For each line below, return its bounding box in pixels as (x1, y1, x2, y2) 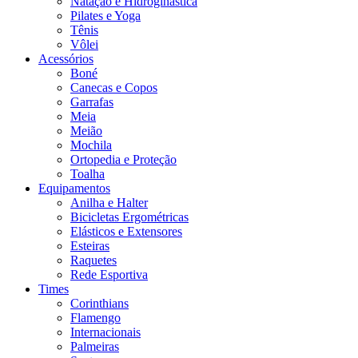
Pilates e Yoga (70, 8, 141, 22)
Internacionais (70, 324, 141, 339)
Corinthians (70, 296, 129, 310)
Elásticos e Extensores (70, 224, 182, 238)
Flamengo (70, 310, 121, 324)
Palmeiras (70, 339, 119, 353)
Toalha (70, 166, 105, 181)
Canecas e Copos (70, 80, 157, 94)
